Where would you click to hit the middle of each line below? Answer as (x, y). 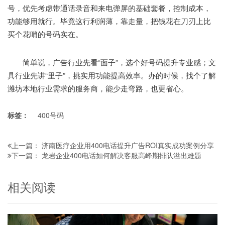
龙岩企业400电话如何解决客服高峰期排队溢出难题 (122, 155)
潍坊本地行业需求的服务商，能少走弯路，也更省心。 (98, 88)
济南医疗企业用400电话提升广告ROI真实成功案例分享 (128, 145)
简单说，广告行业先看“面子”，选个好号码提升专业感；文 (112, 62)
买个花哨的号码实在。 (45, 34)
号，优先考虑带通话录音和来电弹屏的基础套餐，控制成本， (109, 8)
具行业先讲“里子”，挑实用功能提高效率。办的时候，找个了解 (112, 75)
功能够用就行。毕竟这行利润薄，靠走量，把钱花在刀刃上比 (109, 21)
